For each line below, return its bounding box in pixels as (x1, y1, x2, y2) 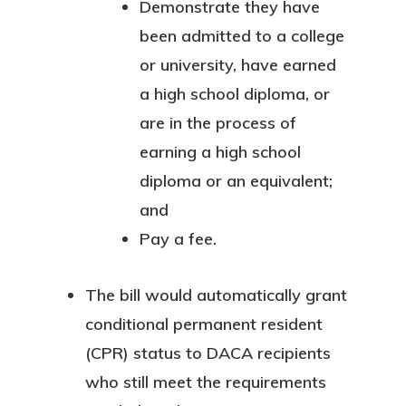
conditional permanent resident (85, 314, 323, 334)
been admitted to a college (140, 25, 344, 46)
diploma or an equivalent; (140, 170, 333, 191)
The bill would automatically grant (85, 285, 347, 305)
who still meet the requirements (85, 372, 326, 392)
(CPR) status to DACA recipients (85, 343, 331, 363)
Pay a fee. (140, 228, 217, 249)
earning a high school (140, 141, 301, 162)
